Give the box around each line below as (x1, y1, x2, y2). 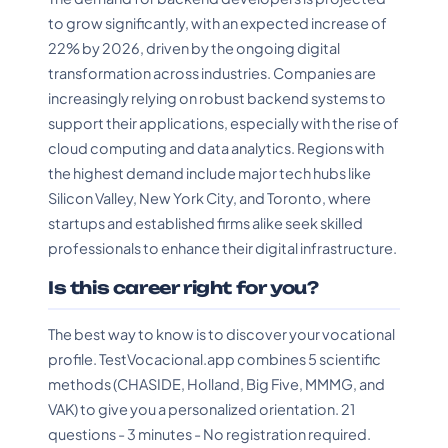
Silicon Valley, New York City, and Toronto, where (48, 189, 371, 207)
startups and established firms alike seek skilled (48, 214, 363, 232)
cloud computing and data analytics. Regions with (48, 139, 384, 157)
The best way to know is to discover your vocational (48, 325, 395, 343)
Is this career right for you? (48, 277, 319, 298)
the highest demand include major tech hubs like (48, 164, 371, 182)
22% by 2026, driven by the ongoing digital (48, 39, 340, 57)
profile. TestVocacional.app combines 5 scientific (48, 350, 381, 368)
